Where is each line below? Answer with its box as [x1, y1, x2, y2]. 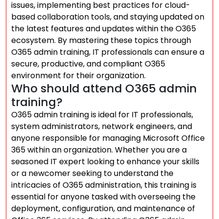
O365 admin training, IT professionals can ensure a [11, 46, 204, 58]
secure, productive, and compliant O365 [11, 58, 165, 69]
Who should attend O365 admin [11, 80, 197, 96]
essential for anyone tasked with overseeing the [11, 191, 196, 202]
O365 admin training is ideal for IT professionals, [11, 109, 193, 120]
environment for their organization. [11, 70, 146, 81]
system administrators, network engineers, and [11, 121, 192, 132]
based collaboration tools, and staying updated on [11, 11, 204, 22]
